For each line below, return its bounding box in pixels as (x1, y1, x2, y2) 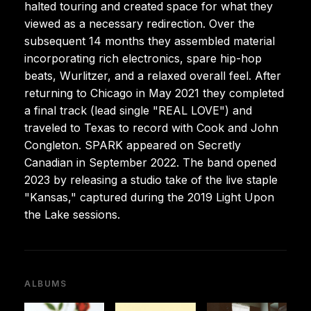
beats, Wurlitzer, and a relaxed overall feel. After (24, 68, 281, 83)
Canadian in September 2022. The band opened (24, 155, 276, 169)
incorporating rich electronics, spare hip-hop (24, 51, 262, 65)
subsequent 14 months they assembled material (24, 33, 275, 48)
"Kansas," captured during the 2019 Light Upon (24, 190, 274, 204)
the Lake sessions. (24, 207, 120, 221)
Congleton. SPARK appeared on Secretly (24, 137, 241, 152)
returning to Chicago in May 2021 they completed (24, 85, 284, 100)
